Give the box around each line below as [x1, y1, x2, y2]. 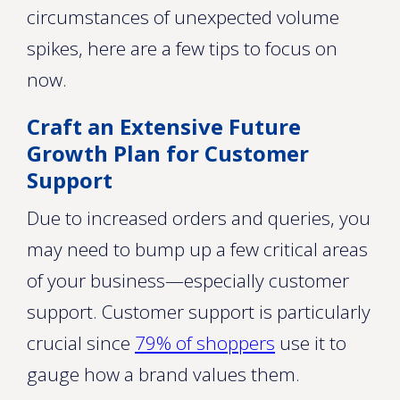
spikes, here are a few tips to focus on [27, 36, 337, 61]
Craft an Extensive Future [27, 112, 301, 141]
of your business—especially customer [27, 268, 349, 293]
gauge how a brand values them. [27, 362, 300, 387]
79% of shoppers [135, 330, 275, 355]
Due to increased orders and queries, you [27, 205, 371, 230]
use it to [275, 330, 346, 355]
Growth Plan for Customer [27, 138, 309, 168]
